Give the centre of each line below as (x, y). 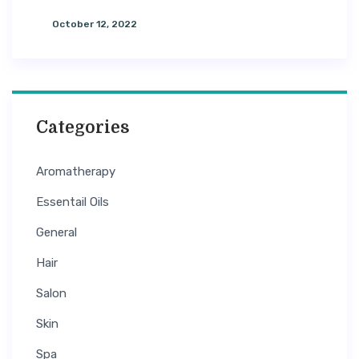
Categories (83, 127)
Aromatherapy (76, 171)
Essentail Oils (73, 202)
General (56, 232)
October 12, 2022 (95, 24)
